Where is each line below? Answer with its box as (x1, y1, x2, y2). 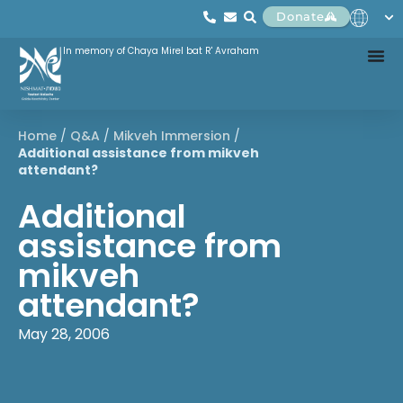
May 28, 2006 (18, 323, 110, 345)
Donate (276, 9, 325, 23)
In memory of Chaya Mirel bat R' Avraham (63, 44, 259, 58)
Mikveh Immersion (113, 127, 230, 145)
